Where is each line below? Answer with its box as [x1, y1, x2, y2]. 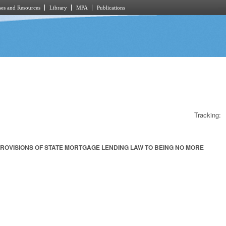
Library [49, 5, 67, 11]
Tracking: [194, 109, 221, 120]
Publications [97, 5, 125, 11]
